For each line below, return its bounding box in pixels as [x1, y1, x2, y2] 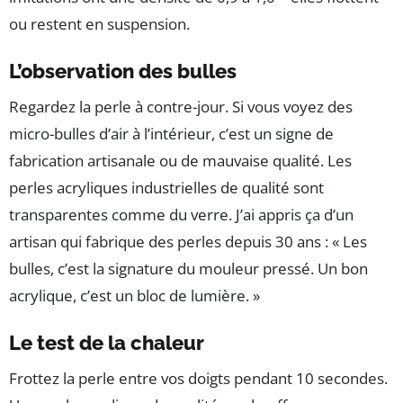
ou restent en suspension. [9, 13, 190, 34]
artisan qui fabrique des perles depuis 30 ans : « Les [9, 230, 367, 252]
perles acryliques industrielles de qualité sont [9, 176, 324, 198]
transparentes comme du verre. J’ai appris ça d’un [9, 203, 354, 225]
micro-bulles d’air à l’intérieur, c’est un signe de [9, 122, 334, 144]
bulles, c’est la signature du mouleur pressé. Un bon [9, 257, 368, 279]
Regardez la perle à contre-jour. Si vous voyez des [9, 95, 353, 117]
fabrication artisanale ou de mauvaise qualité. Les [9, 149, 352, 171]
